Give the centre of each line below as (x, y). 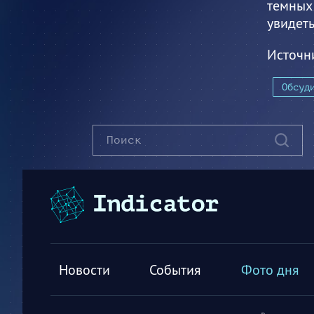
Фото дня (270, 269)
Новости (84, 269)
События (176, 269)
